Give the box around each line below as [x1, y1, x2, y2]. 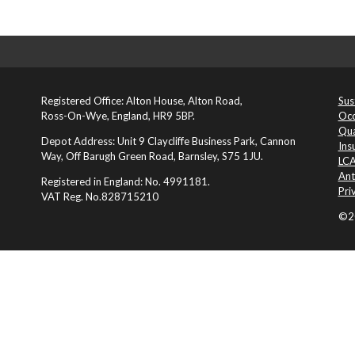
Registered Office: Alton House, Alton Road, [40, 94, 242, 107]
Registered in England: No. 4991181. [40, 174, 210, 188]
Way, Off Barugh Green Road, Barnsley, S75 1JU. [40, 149, 263, 162]
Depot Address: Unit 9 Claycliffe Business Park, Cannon [40, 134, 296, 147]
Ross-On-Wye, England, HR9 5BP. [40, 109, 195, 122]
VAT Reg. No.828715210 [40, 189, 158, 203]
